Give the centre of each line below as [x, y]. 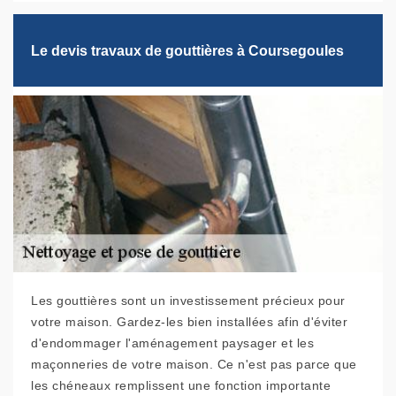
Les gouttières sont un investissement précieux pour [188, 301]
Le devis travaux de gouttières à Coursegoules [187, 50]
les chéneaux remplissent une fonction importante [181, 386]
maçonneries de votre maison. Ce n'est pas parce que [194, 365]
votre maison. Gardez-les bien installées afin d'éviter [189, 322]
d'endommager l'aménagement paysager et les [172, 343]
